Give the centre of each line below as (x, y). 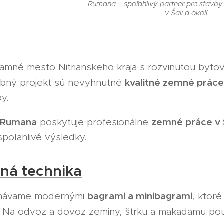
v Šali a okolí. (187, 13)
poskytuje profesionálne (94, 122)
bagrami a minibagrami (140, 196)
